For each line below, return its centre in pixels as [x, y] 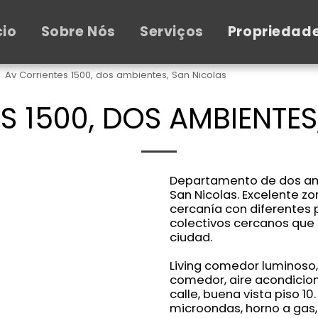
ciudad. [191, 237]
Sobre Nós [78, 32]
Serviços [171, 32]
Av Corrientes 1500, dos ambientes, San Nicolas [116, 75]
